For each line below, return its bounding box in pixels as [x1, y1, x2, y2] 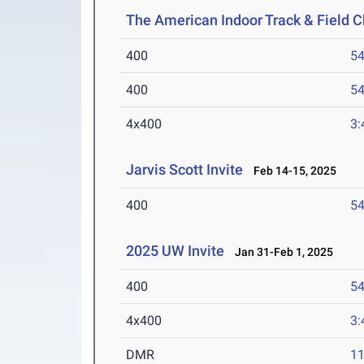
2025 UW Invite [126, 242, 225, 260]
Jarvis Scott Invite [126, 161, 244, 179]
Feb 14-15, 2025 [246, 164, 337, 178]
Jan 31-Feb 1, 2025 [227, 245, 334, 259]
